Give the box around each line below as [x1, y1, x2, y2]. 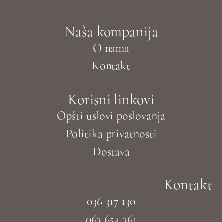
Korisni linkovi [68, 90, 154, 109]
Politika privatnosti [65, 126, 157, 141]
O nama [93, 41, 129, 55]
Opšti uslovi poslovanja [57, 108, 165, 123]
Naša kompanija [64, 22, 158, 41]
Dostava [92, 144, 130, 159]
